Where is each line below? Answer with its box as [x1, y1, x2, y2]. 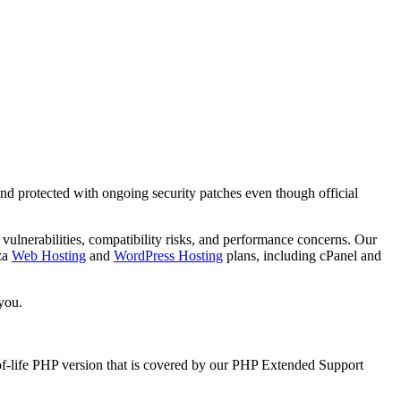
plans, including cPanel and [223, 247, 381, 263]
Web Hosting [12, 247, 86, 263]
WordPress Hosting [114, 247, 223, 263]
